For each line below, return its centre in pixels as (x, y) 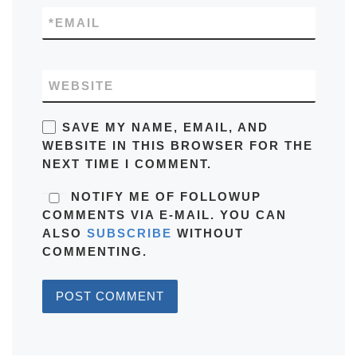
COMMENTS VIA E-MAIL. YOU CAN (164, 215)
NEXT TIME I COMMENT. (127, 163)
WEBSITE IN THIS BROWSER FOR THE (177, 145)
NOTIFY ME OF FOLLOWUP (163, 197)
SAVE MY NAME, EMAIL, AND (165, 127)
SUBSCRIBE (129, 233)
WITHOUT (208, 233)
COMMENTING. (94, 252)
